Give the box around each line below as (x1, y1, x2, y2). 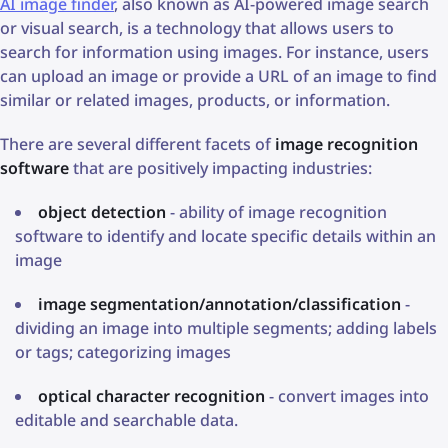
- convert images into (265, 384, 429, 407)
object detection (38, 200, 166, 223)
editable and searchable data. (15, 408, 238, 431)
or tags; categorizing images (15, 340, 231, 363)
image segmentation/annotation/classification (38, 292, 401, 315)
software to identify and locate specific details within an (15, 224, 436, 247)
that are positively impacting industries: (69, 156, 372, 179)
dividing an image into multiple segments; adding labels (15, 316, 437, 339)
